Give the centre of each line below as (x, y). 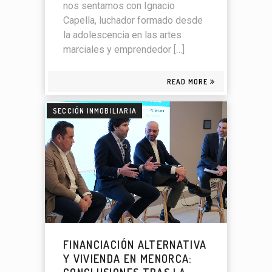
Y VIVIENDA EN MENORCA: (128, 259)
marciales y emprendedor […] (124, 49)
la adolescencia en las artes (122, 35)
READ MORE (187, 81)
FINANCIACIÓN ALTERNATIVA (135, 245)
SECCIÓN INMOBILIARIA (95, 110)
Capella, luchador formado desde (133, 20)
